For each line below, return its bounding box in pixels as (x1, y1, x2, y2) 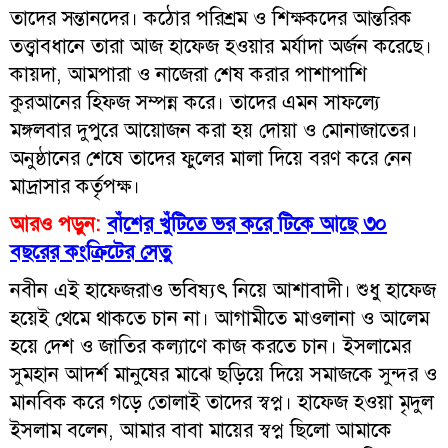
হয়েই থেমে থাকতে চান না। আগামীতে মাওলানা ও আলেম (10, 304, 429, 331)
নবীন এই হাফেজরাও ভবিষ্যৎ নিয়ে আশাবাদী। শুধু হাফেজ (10, 276, 436, 303)
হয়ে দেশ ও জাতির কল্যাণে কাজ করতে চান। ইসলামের (10, 332, 411, 359)
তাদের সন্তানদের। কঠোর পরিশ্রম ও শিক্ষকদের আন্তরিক (10, 4, 412, 31)
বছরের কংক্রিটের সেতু (10, 238, 171, 265)
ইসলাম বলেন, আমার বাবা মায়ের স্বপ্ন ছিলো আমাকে (10, 416, 392, 443)
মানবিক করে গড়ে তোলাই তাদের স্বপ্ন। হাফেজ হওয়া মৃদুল (10, 388, 433, 415)
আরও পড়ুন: (10, 210, 101, 237)
